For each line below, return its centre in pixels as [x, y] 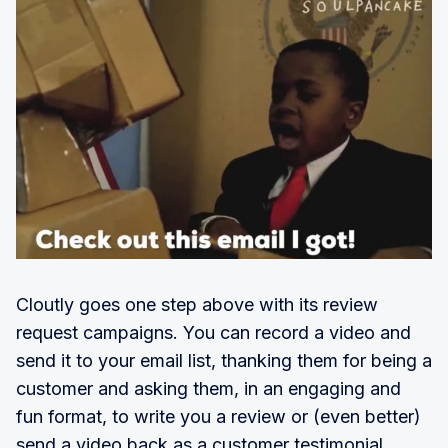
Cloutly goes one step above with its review [197, 304]
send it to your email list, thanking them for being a [224, 360]
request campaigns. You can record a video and [213, 332]
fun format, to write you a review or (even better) [218, 416]
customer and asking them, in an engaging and [208, 388]
